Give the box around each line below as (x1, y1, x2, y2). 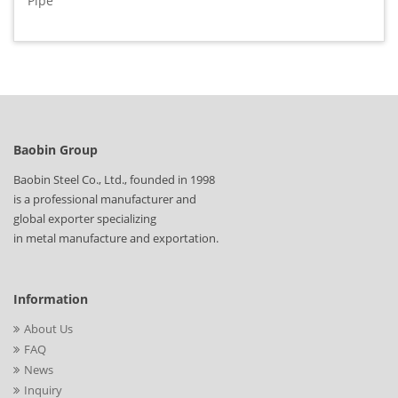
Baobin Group (13, 141, 98, 159)
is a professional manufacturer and (13, 191, 196, 208)
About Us (24, 321, 73, 338)
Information (13, 291, 88, 308)
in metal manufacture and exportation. (13, 230, 219, 247)
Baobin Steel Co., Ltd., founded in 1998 (13, 171, 215, 188)
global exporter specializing (13, 211, 156, 227)
